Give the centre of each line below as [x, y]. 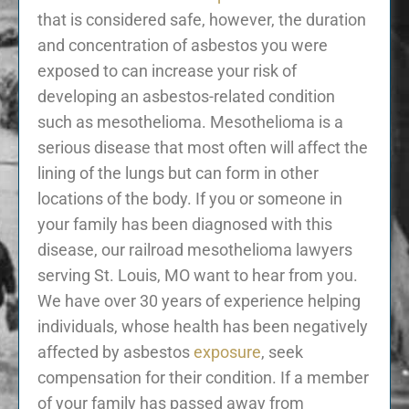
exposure [227, 351]
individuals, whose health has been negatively [203, 326]
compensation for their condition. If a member [203, 377]
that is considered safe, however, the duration [202, 19]
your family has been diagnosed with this [185, 224]
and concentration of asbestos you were [183, 45]
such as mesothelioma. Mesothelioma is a [190, 121]
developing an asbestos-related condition [186, 96]
